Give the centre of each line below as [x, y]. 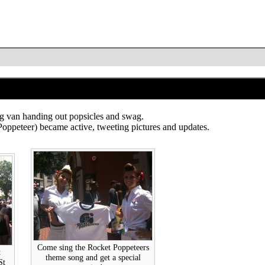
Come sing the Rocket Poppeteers [93, 247]
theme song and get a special [93, 257]
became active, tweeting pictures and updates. [125, 127]
